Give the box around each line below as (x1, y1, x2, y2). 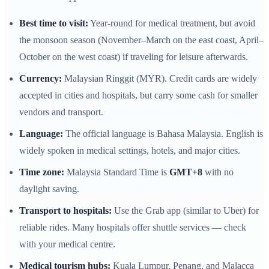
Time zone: (19, 167, 64, 178)
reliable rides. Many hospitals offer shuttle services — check (19, 222, 246, 233)
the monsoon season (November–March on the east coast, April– (19, 35, 264, 46)
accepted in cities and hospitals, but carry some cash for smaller (19, 90, 258, 101)
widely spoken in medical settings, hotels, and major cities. (19, 145, 240, 156)
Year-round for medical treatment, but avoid (88, 18, 255, 29)
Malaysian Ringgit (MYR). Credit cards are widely (62, 73, 257, 84)
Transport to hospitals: (19, 205, 112, 216)
